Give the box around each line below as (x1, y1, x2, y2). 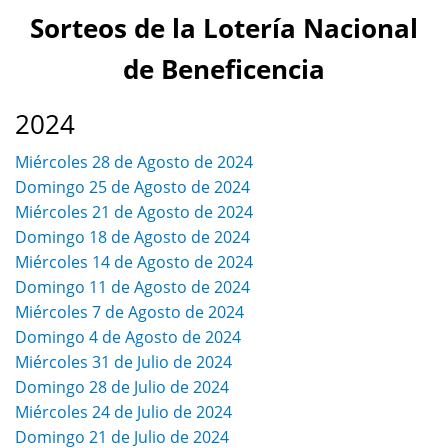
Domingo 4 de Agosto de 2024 (15, 326, 241, 349)
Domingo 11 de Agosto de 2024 (15, 276, 250, 299)
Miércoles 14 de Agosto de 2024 (15, 251, 253, 274)
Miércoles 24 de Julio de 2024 (15, 401, 232, 424)
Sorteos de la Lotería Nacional (30, 10, 418, 47)
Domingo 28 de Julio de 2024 (15, 376, 229, 399)
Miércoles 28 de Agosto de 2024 (15, 151, 253, 174)
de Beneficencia (123, 51, 325, 88)
